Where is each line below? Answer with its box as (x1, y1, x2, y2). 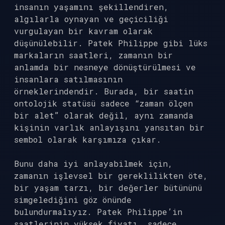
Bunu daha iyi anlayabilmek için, (14, 158, 173, 169)
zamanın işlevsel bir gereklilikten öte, (14, 170, 208, 181)
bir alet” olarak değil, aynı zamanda (14, 110, 193, 121)
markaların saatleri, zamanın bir (14, 50, 173, 60)
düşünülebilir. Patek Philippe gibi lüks (14, 38, 207, 48)
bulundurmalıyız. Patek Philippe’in (14, 206, 182, 217)
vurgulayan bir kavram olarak (14, 26, 153, 36)
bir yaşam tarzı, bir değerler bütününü (14, 182, 202, 193)
